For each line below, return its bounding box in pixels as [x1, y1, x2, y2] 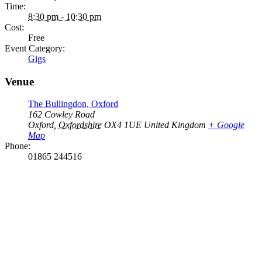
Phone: [5, 141, 30, 151]
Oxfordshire [58, 120, 102, 130]
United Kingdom [144, 120, 206, 130]
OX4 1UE [104, 120, 142, 130]
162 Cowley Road [28, 109, 95, 120]
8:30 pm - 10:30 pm [28, 12, 101, 22]
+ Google [208, 120, 244, 130]
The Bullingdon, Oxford [28, 99, 118, 109]
